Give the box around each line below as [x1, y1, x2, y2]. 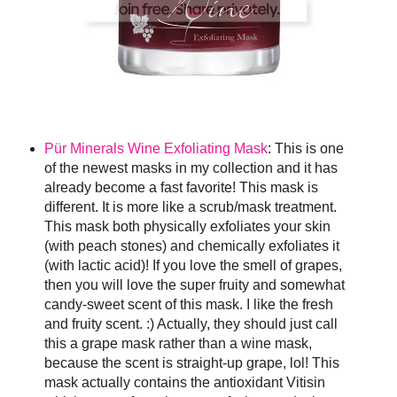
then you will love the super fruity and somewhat [43, 276, 345, 292]
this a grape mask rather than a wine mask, [43, 335, 312, 351]
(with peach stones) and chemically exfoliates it [43, 237, 339, 253]
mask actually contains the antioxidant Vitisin [43, 374, 325, 390]
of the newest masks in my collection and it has [43, 160, 338, 175]
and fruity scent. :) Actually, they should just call [43, 315, 338, 331]
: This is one [267, 140, 344, 156]
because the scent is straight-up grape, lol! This [43, 354, 339, 370]
